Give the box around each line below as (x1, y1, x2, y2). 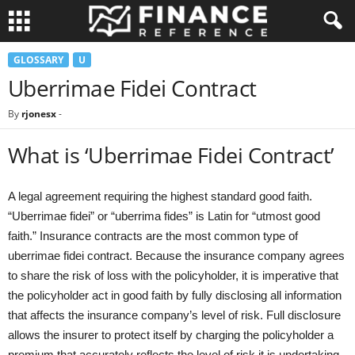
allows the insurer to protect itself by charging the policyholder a (8, 328, 334, 342)
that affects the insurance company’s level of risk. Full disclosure (8, 308, 341, 322)
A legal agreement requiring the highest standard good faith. (8, 189, 312, 203)
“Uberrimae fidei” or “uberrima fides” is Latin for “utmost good (8, 209, 320, 223)
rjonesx (21, 107, 56, 120)
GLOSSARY (13, 53, 63, 67)
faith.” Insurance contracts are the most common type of (8, 229, 298, 242)
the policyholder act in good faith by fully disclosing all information (8, 288, 342, 302)
